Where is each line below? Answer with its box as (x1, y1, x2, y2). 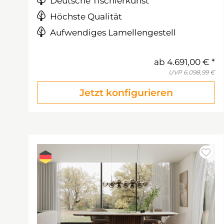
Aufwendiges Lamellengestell (50, 27, 176, 37)
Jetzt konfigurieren (79, 87, 173, 98)
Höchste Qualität (50, 11, 122, 21)
